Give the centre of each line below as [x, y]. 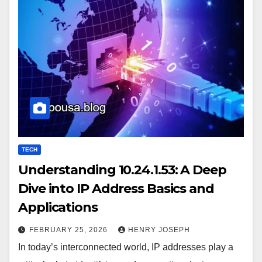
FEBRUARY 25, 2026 [70, 230]
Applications [58, 208]
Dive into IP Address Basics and [116, 189]
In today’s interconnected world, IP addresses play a [126, 247]
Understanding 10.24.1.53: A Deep [122, 170]
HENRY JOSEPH [159, 230]
